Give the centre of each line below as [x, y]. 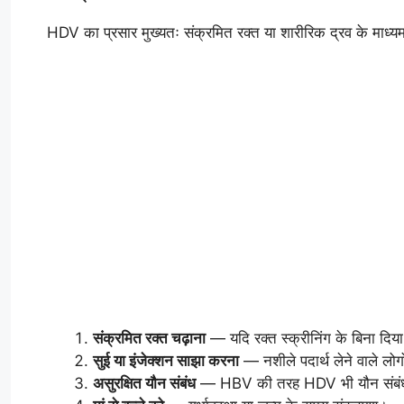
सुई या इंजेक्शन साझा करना [166, 360]
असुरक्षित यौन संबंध [144, 383]
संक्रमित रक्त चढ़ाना [149, 338]
